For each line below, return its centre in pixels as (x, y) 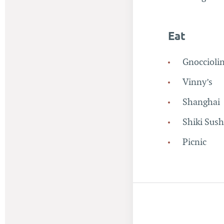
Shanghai (201, 102)
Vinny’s (197, 82)
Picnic (194, 142)
